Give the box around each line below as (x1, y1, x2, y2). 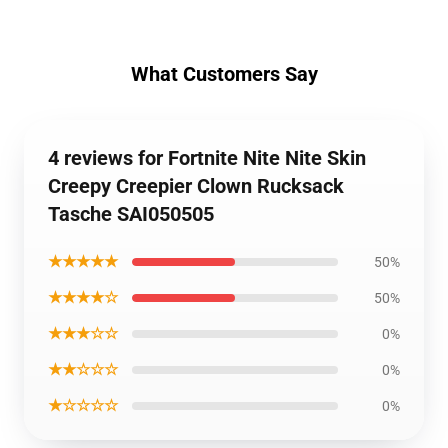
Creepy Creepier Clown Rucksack (48, 174, 344, 198)
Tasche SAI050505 (48, 202, 214, 226)
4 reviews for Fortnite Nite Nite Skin (48, 146, 366, 170)
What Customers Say (130, 62, 318, 86)
